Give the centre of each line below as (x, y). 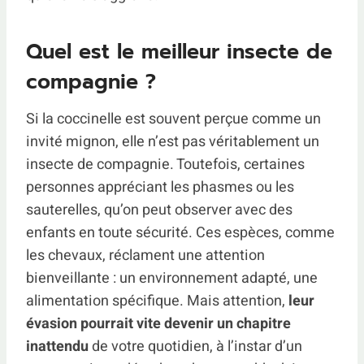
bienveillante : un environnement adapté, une (172, 278)
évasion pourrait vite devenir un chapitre (158, 323)
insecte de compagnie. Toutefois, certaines (165, 164)
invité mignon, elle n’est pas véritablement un (173, 141)
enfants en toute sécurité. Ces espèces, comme (180, 232)
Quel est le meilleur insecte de (179, 52)
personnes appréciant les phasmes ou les (160, 187)
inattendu (57, 346)
